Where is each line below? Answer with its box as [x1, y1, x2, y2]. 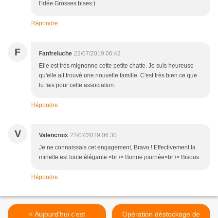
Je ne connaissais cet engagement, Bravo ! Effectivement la [39, 144, 196, 151]
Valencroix [39, 132, 68, 139]
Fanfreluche [39, 50, 72, 57]
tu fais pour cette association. [39, 82, 115, 89]
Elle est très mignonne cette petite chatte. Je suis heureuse [39, 62, 194, 70]
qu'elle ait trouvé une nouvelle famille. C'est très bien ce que [39, 72, 197, 79]
